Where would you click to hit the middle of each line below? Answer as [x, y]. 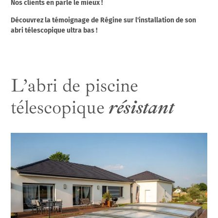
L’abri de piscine [75, 86]
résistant [140, 108]
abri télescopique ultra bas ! [55, 31]
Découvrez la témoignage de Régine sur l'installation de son [104, 20]
